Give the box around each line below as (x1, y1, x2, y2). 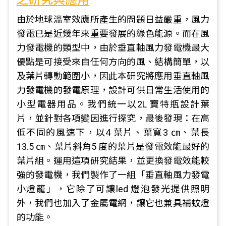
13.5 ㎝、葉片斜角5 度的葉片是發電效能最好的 (16, 141, 210, 152)
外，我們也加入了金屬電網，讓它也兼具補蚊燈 (16, 198, 210, 208)
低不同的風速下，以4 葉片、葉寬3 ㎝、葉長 (16, 127, 210, 138)
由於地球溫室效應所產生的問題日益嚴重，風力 (16, 14, 210, 25)
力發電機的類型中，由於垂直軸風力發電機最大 (16, 42, 210, 53)
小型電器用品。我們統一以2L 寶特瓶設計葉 (16, 99, 210, 109)
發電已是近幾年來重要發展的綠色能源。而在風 (16, 28, 210, 39)
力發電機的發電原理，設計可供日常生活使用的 (16, 85, 210, 95)
